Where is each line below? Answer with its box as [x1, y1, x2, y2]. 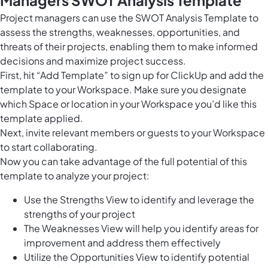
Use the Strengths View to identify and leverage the [24, 193, 254, 206]
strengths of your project [24, 207, 135, 220]
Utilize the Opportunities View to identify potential [24, 250, 249, 263]
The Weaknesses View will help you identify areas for [24, 221, 258, 234]
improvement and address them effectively [24, 236, 221, 249]
